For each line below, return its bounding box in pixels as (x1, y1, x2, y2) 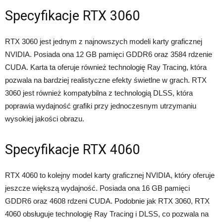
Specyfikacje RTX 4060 (5, 141, 140, 158)
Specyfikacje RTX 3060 (5, 7, 140, 24)
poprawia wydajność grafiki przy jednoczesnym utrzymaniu (5, 101, 196, 110)
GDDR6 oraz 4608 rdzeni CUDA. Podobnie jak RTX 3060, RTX (5, 196, 210, 205)
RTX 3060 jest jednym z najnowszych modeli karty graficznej (5, 37, 202, 46)
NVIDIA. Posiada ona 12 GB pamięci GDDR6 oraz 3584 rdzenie (5, 50, 212, 58)
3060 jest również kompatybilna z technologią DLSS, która (5, 88, 193, 97)
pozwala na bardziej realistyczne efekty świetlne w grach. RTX (5, 75, 207, 84)
